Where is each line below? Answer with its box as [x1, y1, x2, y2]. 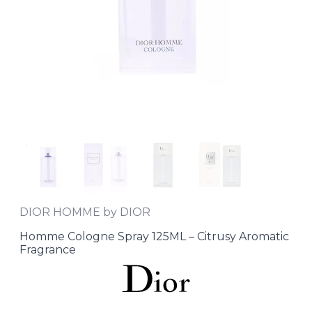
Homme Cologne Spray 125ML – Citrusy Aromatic [19, 230, 289, 244]
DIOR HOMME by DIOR [19, 205, 150, 219]
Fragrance [19, 243, 76, 257]
